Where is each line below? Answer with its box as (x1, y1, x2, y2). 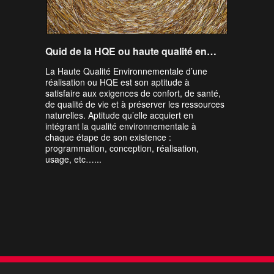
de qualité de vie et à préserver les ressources (45, 98, 224, 110)
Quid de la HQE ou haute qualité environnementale (207, 44, 217, 58)
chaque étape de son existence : (45, 131, 171, 143)
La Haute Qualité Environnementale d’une (45, 65, 207, 77)
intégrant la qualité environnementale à (45, 120, 196, 132)
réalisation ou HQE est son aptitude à (45, 76, 190, 88)
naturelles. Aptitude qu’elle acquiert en (45, 109, 193, 121)
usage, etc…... (45, 153, 102, 165)
